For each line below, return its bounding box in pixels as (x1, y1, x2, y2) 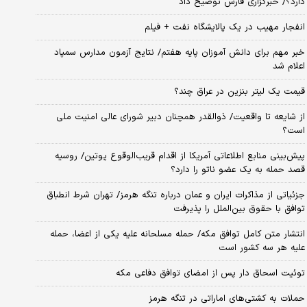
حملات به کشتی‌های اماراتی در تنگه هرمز (148, 291, 305, 306)
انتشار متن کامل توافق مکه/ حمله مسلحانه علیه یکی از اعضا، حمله (49, 227, 305, 241)
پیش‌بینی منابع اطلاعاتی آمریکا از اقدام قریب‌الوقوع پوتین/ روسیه (54, 149, 305, 163)
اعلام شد (272, 59, 305, 73)
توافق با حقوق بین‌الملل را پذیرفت (173, 201, 305, 216)
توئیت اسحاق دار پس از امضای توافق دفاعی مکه (115, 266, 305, 280)
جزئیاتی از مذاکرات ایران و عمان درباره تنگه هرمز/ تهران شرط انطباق (46, 188, 305, 202)
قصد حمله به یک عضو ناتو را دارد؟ (170, 162, 305, 177)
